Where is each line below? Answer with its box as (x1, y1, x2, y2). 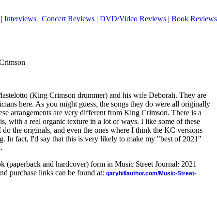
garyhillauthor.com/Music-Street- (106, 170, 196, 177)
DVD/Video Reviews (100, 15, 166, 23)
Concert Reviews (42, 15, 94, 23)
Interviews (4, 15, 36, 23)
